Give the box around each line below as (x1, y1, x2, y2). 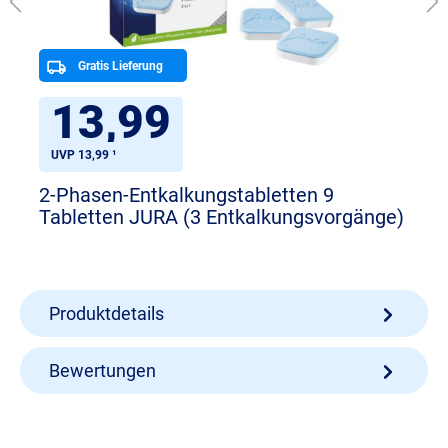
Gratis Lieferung (78, 59, 163, 74)
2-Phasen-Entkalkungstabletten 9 (39, 183, 334, 208)
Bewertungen (49, 360, 156, 382)
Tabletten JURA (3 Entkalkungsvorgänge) (39, 205, 404, 230)
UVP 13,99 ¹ (51, 148, 116, 163)
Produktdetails (49, 303, 164, 325)
